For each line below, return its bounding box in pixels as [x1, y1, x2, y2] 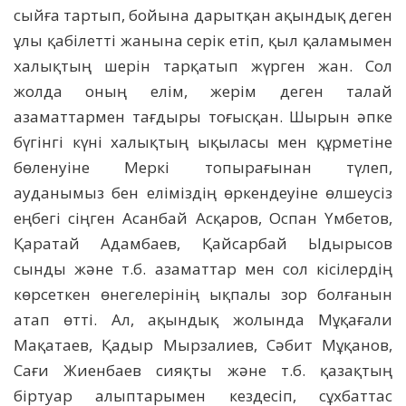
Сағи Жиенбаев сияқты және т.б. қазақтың [14, 359, 392, 381]
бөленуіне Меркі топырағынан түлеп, [14, 156, 392, 178]
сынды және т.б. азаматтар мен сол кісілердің [14, 257, 392, 279]
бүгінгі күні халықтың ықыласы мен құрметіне [14, 130, 392, 152]
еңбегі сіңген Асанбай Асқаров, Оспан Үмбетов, [14, 207, 392, 228]
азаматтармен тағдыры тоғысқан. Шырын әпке [14, 105, 392, 127]
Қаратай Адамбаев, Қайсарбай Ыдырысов [14, 232, 392, 254]
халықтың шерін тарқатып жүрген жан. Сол [14, 54, 392, 76]
